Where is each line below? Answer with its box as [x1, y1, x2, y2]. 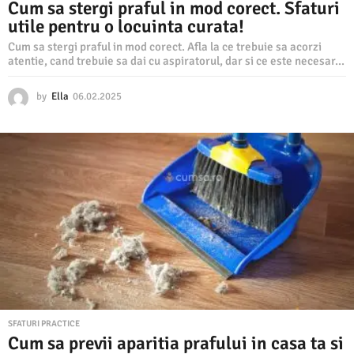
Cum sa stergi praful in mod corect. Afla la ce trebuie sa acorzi [8, 40, 322, 54]
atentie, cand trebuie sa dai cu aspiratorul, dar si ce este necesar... [8, 54, 345, 68]
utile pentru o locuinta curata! [8, 15, 244, 38]
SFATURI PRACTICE [8, 318, 80, 329]
